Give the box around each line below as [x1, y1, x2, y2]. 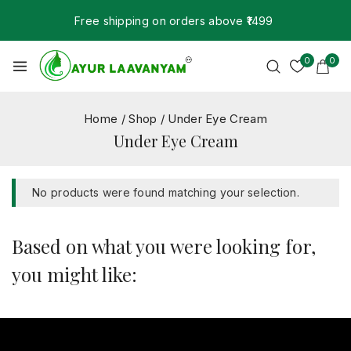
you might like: [12, 262, 137, 287]
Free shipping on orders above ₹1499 [74, 14, 273, 27]
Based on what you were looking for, [12, 233, 316, 259]
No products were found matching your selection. [32, 186, 300, 199]
